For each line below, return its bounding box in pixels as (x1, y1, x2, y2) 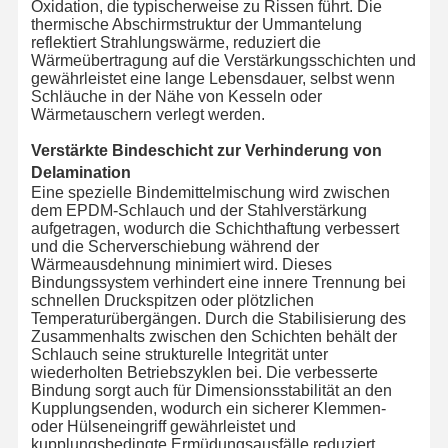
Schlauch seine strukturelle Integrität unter (30, 345, 328, 363)
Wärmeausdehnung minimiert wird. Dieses (30, 255, 332, 273)
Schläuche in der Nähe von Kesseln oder (30, 87, 322, 105)
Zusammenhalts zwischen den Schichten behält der (30, 327, 397, 345)
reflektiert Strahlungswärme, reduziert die (30, 33, 321, 51)
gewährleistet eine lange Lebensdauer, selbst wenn (30, 69, 395, 87)
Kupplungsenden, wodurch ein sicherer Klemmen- (30, 399, 386, 417)
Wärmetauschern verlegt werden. (30, 105, 265, 123)
